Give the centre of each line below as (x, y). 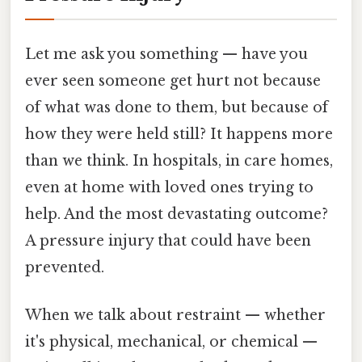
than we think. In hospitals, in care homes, (179, 160)
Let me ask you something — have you (166, 54)
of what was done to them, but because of (177, 107)
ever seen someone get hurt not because (173, 80)
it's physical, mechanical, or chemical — (171, 342)
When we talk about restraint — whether (175, 316)
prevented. (65, 267)
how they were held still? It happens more (179, 134)
